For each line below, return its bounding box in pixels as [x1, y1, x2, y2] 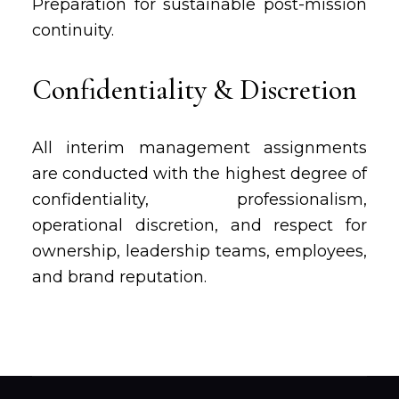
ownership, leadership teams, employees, [31, 241, 368, 261]
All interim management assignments [31, 138, 368, 158]
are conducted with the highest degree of [31, 164, 368, 183]
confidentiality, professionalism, [31, 190, 368, 209]
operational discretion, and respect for [31, 216, 368, 235]
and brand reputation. [31, 267, 207, 287]
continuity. [31, 20, 114, 40]
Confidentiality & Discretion [31, 72, 357, 107]
